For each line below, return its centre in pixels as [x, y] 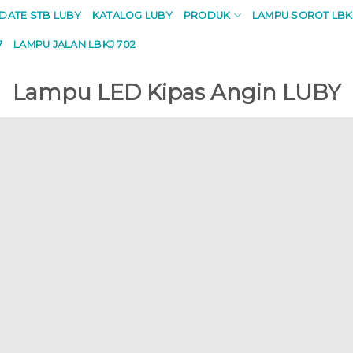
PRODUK [207, 15]
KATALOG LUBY [132, 15]
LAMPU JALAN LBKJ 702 [75, 45]
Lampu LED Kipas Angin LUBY [176, 93]
